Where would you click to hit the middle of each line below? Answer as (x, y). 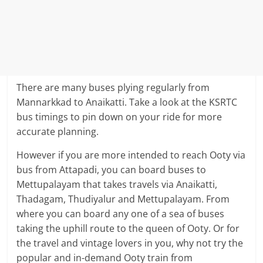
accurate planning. (58, 132)
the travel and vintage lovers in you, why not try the (130, 243)
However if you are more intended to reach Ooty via (131, 155)
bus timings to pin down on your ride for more (119, 117)
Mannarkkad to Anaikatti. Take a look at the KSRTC (127, 102)
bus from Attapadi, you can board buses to (112, 170)
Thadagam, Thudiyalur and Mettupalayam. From (123, 199)
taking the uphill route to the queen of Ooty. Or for (128, 229)
